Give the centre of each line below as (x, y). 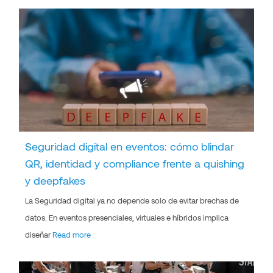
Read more (72, 234)
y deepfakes (55, 180)
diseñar (39, 234)
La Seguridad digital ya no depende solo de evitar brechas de (132, 200)
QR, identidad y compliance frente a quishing (135, 163)
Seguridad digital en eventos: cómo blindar (130, 146)
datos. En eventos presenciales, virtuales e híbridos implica (127, 217)
